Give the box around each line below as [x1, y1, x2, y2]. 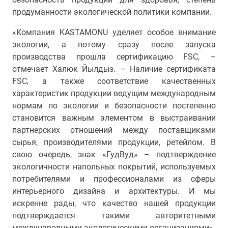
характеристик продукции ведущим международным [12, 89, 216, 98]
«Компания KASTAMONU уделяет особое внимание [12, 27, 216, 37]
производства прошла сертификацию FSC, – [12, 52, 216, 62]
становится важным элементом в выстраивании [12, 113, 216, 123]
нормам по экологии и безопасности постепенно [12, 101, 216, 110]
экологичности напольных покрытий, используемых [12, 162, 216, 172]
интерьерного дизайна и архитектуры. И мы [12, 186, 216, 196]
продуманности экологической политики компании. [12, 7, 212, 17]
